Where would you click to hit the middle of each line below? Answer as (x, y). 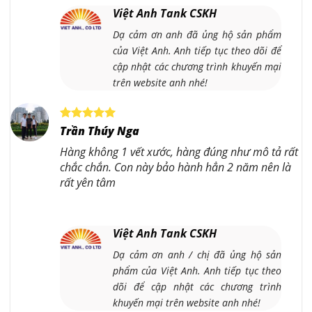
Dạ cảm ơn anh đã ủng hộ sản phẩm (197, 35)
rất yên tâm (88, 183)
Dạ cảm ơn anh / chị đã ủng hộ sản (197, 255)
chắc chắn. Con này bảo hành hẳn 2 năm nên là (175, 167)
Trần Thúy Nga (100, 131)
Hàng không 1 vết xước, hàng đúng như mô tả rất (179, 152)
